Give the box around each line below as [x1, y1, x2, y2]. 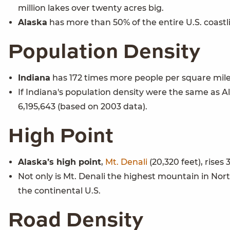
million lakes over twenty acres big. [18, 3, 164, 13]
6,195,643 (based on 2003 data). [18, 102, 147, 112]
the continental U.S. [18, 186, 101, 196]
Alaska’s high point [18, 157, 101, 167]
